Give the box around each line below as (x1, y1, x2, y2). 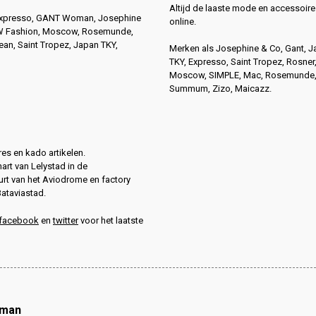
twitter (53, 214, 78, 226)
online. (169, 16, 198, 27)
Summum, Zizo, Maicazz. (169, 83, 272, 95)
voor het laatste (78, 214, 143, 226)
